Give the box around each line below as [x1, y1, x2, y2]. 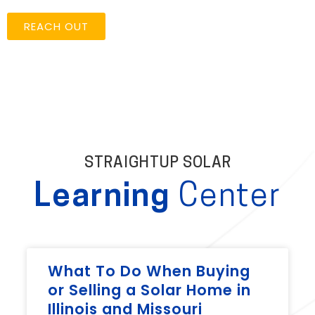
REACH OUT [24, 18, 89, 34]
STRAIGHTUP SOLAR [84, 155, 231, 172]
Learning [34, 181, 178, 214]
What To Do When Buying [47, 260, 250, 281]
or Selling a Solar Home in [47, 279, 251, 300]
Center [178, 181, 281, 214]
